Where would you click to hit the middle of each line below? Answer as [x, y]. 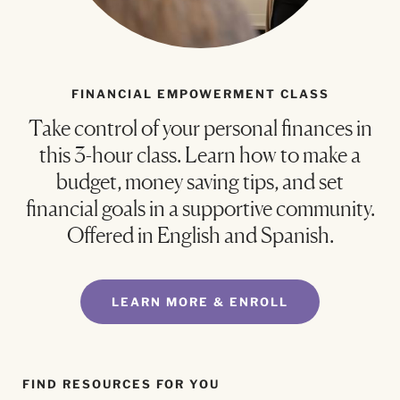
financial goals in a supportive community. [200, 209]
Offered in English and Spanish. [200, 236]
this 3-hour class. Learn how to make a [200, 155]
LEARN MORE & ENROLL [200, 302]
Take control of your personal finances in [200, 129]
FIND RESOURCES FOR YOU [121, 383]
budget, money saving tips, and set [200, 182]
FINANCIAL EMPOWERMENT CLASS [200, 94]
